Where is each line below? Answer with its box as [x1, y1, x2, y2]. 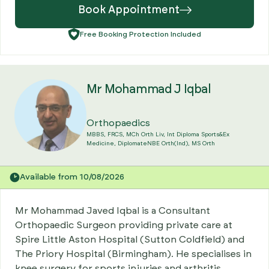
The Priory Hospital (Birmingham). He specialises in [15, 249, 252, 259]
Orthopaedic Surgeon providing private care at [15, 220, 232, 230]
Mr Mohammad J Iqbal [86, 83, 211, 95]
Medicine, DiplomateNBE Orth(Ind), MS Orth [86, 140, 215, 147]
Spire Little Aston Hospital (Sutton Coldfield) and [15, 234, 244, 244]
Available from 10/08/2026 [20, 172, 124, 181]
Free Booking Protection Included [80, 30, 201, 38]
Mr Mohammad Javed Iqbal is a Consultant [15, 205, 210, 216]
